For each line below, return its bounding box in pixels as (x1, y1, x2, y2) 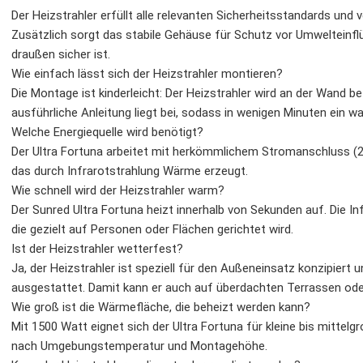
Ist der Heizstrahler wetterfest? (11, 241, 183, 256)
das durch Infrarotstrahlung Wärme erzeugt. (11, 164, 248, 178)
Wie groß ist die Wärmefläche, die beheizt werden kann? (11, 300, 310, 314)
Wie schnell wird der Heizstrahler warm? (11, 183, 224, 198)
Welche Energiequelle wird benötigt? (11, 125, 203, 139)
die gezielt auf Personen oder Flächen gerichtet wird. (11, 222, 293, 237)
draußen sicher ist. (11, 47, 110, 62)
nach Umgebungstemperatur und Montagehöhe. (11, 339, 267, 353)
